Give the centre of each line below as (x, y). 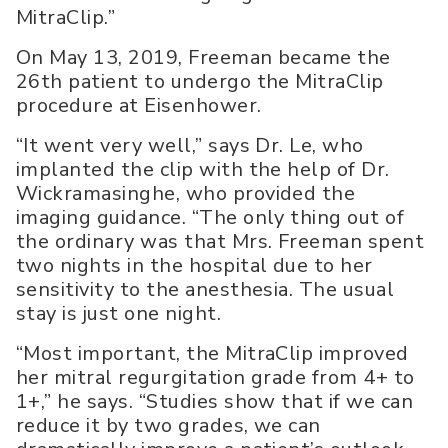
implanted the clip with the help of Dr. (203, 170)
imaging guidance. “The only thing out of (210, 218)
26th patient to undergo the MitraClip (200, 82)
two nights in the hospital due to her (194, 266)
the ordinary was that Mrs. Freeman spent (220, 242)
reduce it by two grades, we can (168, 426)
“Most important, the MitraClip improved (212, 354)
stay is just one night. (119, 314)
